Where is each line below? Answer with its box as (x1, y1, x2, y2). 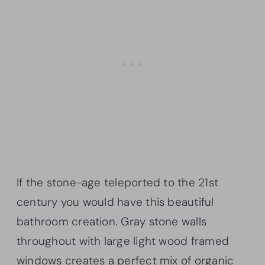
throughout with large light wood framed (17, 234, 229, 249)
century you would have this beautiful (17, 195, 214, 210)
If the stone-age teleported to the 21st (17, 175, 218, 190)
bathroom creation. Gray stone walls (17, 214, 207, 230)
